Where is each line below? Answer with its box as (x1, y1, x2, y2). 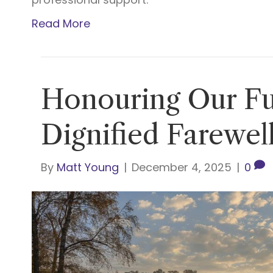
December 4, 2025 (132, 159, 232, 175)
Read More (32, 15, 91, 31)
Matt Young (57, 159, 119, 175)
